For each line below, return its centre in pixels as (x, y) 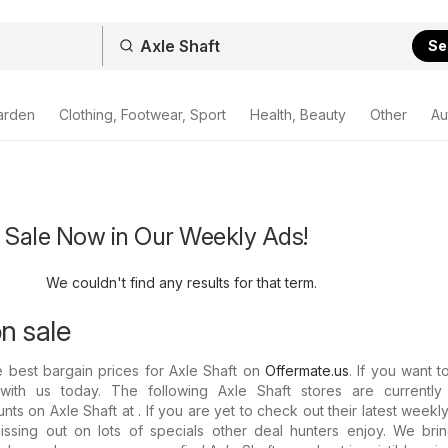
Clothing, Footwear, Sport (142, 114)
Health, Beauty (298, 114)
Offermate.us (307, 370)
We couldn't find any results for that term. (181, 282)
